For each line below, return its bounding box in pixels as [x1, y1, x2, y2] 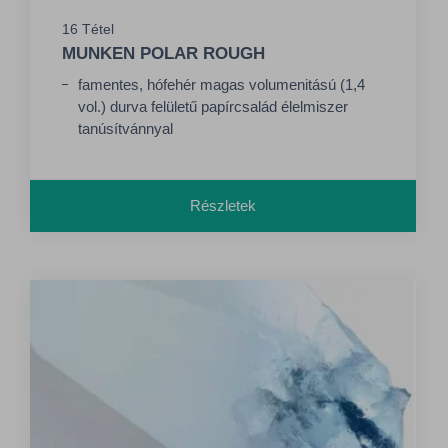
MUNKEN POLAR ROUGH [62, 43, 265, 63]
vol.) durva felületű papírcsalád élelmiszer [78, 97, 348, 115]
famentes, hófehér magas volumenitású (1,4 [78, 75, 365, 93]
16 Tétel [62, 20, 114, 37]
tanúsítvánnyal [78, 119, 173, 137]
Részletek [190, 196, 256, 214]
